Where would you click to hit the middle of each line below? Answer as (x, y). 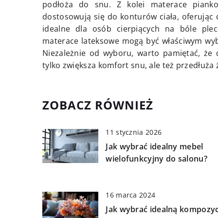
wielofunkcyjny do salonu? (156, 159)
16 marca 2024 (131, 195)
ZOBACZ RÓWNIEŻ (98, 105)
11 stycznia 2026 (134, 132)
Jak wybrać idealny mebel (154, 147)
